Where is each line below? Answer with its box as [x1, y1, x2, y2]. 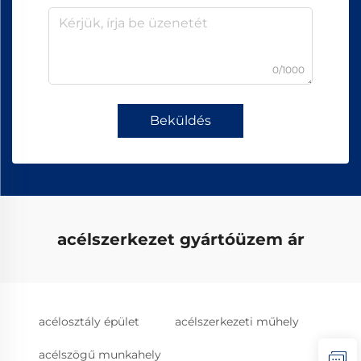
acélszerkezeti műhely [175, 313, 299, 329]
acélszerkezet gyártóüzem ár [56, 229, 305, 249]
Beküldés [150, 112, 211, 128]
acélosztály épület [39, 313, 139, 329]
